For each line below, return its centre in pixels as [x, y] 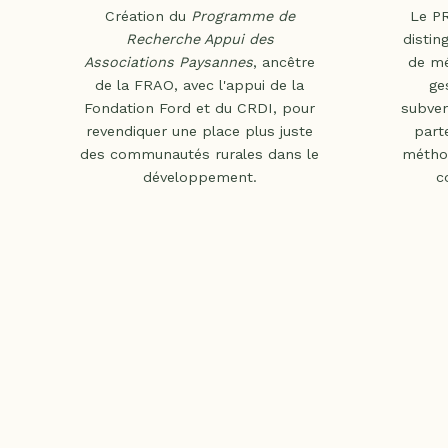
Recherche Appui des [199, 38]
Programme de [242, 15]
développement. [199, 176]
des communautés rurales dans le [199, 153]
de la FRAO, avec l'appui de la [199, 84]
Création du [147, 15]
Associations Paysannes [168, 61]
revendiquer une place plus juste [199, 130]
